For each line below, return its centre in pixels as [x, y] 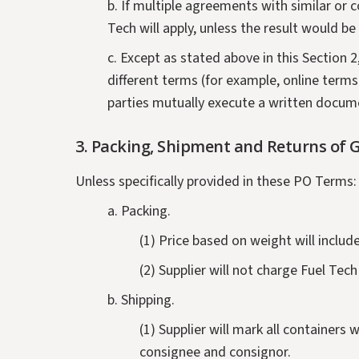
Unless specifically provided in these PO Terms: [216, 182]
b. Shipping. [141, 301]
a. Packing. [139, 212]
